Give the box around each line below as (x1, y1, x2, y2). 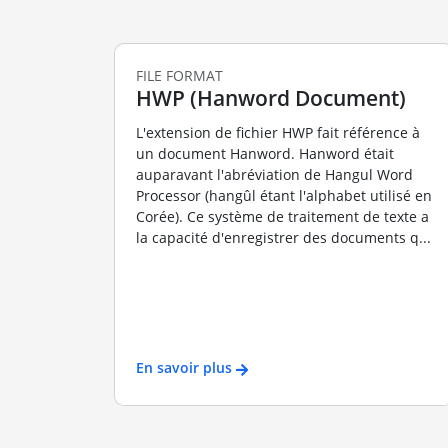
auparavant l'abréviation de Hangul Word (135, 164, 413, 184)
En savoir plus (135, 358, 232, 378)
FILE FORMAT (135, 66, 223, 86)
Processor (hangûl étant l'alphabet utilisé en (135, 185, 432, 205)
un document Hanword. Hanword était (135, 143, 394, 163)
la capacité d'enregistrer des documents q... (135, 227, 431, 247)
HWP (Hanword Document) (135, 84, 406, 113)
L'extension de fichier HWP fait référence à (135, 122, 420, 142)
